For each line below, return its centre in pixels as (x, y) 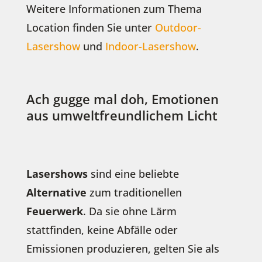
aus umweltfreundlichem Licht (122, 115)
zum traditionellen (134, 192)
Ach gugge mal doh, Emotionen (122, 99)
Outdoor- (178, 27)
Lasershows (57, 173)
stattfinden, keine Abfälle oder (102, 230)
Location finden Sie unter (90, 27)
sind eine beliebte (133, 173)
